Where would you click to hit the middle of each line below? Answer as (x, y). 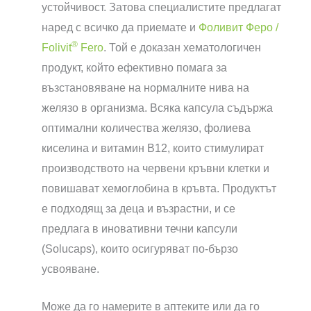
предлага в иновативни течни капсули (140, 228)
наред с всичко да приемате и (120, 27)
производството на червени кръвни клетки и (155, 168)
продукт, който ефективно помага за (134, 67)
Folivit (57, 47)
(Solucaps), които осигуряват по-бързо (140, 249)
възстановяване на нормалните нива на (145, 87)
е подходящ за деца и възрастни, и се (138, 208)
